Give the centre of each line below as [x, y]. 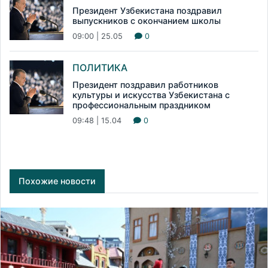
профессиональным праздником [141, 105]
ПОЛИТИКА [100, 68]
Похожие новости [57, 181]
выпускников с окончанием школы [147, 21]
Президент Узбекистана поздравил [147, 11]
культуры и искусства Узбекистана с [151, 95]
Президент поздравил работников [145, 85]
